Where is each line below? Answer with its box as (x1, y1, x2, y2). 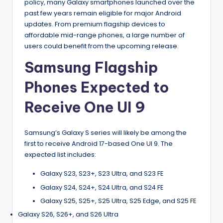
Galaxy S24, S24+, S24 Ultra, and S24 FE (40, 183, 163, 192)
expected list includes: (24, 150, 96, 159)
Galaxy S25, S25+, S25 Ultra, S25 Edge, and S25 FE (40, 196, 196, 205)
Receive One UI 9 (24, 98, 145, 117)
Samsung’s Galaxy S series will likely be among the (24, 128, 187, 137)
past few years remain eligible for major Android (24, 9, 181, 18)
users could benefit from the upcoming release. (24, 42, 179, 51)
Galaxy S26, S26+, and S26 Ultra (18, 210, 118, 219)
